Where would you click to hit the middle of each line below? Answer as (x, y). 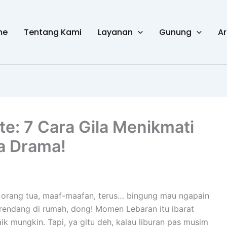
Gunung (175, 32)
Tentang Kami (53, 32)
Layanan (116, 32)
